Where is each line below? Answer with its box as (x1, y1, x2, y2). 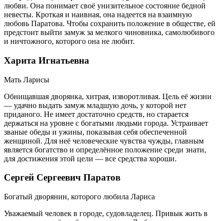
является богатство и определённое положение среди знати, (4, 145, 206, 154)
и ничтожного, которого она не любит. (4, 37, 135, 46)
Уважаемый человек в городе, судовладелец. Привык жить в (4, 209, 208, 218)
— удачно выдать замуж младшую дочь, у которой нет (4, 101, 186, 110)
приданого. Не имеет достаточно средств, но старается (4, 110, 188, 118)
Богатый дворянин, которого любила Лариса (4, 192, 155, 201)
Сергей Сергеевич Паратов (4, 172, 120, 183)
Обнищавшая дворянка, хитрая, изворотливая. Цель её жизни (4, 92, 212, 101)
